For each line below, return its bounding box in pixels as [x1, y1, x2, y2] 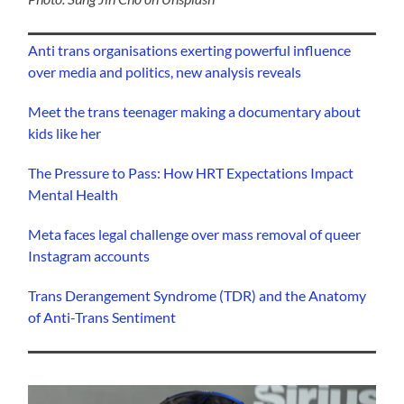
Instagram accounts [28, 246, 151, 264]
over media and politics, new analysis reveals [28, 62, 302, 80]
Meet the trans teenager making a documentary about [28, 102, 362, 120]
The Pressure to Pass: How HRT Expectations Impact [28, 163, 354, 181]
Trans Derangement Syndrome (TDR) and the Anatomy [28, 286, 367, 304]
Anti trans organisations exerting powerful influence [28, 41, 352, 59]
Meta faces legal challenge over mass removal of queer [28, 225, 362, 243]
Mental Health [28, 185, 119, 203]
